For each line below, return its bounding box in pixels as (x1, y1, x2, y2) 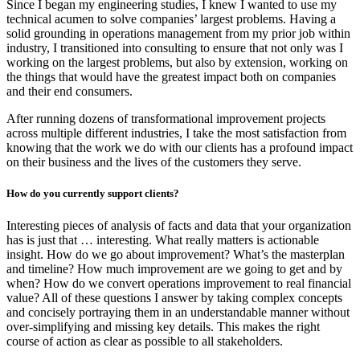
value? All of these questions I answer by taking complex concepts (6, 290, 342, 305)
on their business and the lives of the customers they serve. (6, 155, 301, 170)
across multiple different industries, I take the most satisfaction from (6, 126, 346, 141)
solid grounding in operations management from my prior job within (6, 27, 350, 41)
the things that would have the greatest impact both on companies (6, 70, 336, 84)
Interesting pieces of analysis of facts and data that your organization (6, 218, 351, 232)
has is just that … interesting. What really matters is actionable (6, 232, 319, 247)
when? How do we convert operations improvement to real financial (6, 276, 351, 290)
